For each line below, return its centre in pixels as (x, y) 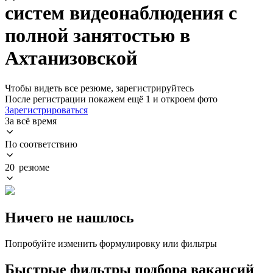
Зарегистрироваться (46, 110)
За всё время (31, 121)
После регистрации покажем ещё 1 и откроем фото (111, 99)
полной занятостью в (97, 36)
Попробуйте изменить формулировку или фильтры (111, 243)
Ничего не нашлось (69, 217)
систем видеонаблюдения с (121, 13)
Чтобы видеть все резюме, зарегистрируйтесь (99, 88)
